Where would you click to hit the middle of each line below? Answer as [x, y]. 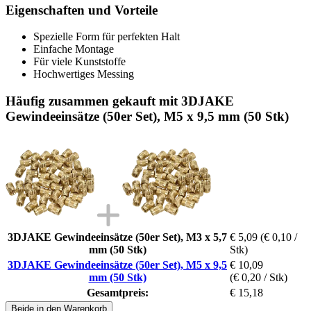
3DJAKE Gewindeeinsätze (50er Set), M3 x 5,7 [117, 237]
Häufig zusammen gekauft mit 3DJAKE [120, 101]
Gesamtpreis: [117, 292]
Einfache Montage [74, 49]
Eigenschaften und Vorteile [82, 10]
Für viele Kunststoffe [79, 62]
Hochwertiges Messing [84, 74]
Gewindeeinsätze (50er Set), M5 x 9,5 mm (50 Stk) [147, 116]
